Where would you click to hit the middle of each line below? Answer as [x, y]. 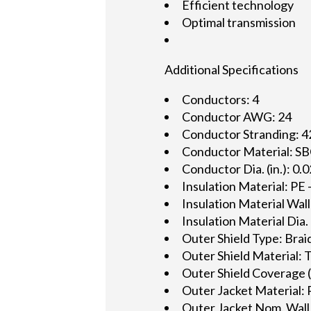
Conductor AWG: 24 [237, 116]
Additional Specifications [232, 69]
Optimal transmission [239, 22]
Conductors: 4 [221, 99]
